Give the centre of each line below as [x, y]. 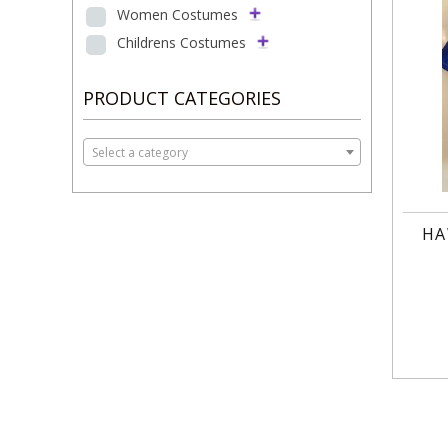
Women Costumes [177, 14]
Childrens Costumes [181, 42]
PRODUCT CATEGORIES [182, 98]
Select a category [140, 152]
